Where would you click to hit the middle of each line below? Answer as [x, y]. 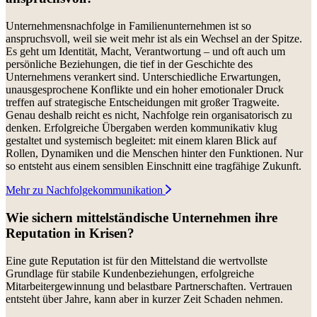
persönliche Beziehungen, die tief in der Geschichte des [129, 64]
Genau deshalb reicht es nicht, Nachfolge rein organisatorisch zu [149, 115]
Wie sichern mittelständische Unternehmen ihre [142, 217]
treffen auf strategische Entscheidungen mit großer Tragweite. [143, 103]
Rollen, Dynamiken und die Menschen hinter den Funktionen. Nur [154, 154]
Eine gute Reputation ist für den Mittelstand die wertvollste [137, 260]
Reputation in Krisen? [70, 233]
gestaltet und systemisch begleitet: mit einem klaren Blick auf [141, 141]
